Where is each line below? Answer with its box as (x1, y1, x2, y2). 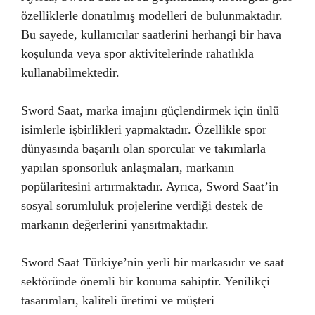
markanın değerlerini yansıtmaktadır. (21, 217, 209, 231)
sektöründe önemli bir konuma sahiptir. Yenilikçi (21, 274, 270, 288)
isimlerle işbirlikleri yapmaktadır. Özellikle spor (21, 122, 266, 136)
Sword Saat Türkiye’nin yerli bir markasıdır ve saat (21, 255, 284, 269)
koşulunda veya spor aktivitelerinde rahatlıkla (21, 46, 254, 60)
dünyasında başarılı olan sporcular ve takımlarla (21, 141, 266, 155)
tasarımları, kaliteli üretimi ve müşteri (21, 293, 214, 307)
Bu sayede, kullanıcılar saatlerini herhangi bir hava (21, 27, 281, 41)
